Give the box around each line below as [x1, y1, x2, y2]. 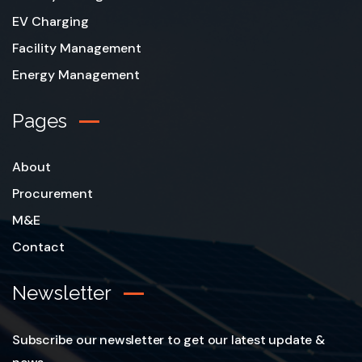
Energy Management [12, 66, 140, 84]
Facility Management [12, 40, 141, 57]
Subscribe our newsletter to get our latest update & [12, 331, 325, 349]
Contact [12, 238, 65, 256]
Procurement [12, 185, 93, 203]
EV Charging [12, 13, 89, 31]
